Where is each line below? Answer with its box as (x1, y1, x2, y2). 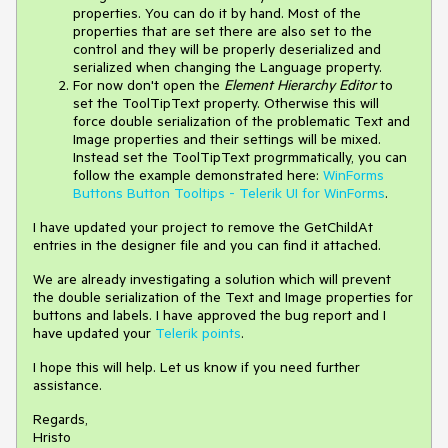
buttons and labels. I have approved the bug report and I (33, 306, 386, 325)
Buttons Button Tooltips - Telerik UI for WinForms (73, 184, 385, 203)
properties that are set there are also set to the (73, 22, 372, 41)
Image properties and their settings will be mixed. (73, 130, 381, 149)
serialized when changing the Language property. (73, 58, 382, 77)
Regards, (33, 410, 88, 429)
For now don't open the (73, 76, 224, 95)
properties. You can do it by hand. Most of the (73, 4, 361, 23)
